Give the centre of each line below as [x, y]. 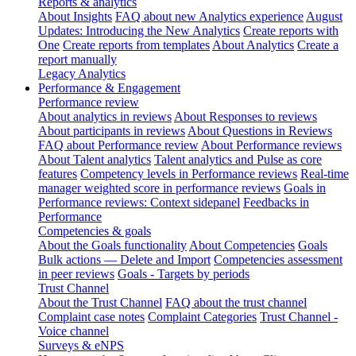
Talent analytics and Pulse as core [238, 159]
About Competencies [242, 245]
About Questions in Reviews [260, 130]
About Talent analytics [95, 159]
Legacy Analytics [82, 73]
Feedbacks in [276, 202]
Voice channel [74, 331]
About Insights [75, 16]
